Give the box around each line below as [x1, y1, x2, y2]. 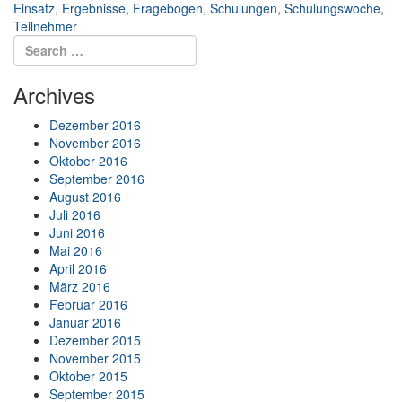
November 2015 [49, 349, 141, 368]
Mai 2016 [49, 241, 102, 260]
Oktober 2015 [49, 367, 127, 386]
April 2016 [49, 259, 107, 278]
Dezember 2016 [49, 116, 141, 135]
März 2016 [49, 277, 110, 296]
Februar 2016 [49, 295, 127, 314]
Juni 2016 [49, 223, 105, 242]
